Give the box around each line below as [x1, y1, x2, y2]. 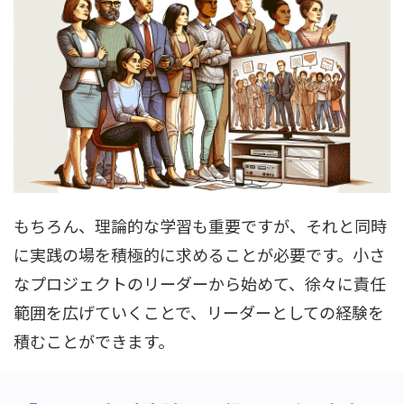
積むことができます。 [14, 328, 174, 353]
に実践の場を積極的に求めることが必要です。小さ [14, 242, 385, 266]
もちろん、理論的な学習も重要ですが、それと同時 [14, 213, 387, 237]
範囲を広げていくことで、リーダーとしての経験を [14, 299, 384, 324]
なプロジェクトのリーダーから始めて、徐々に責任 [14, 271, 386, 295]
